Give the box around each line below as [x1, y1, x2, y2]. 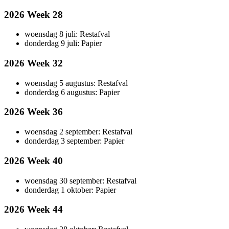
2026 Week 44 [4, 204, 63, 215]
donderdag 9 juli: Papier [25, 39, 102, 48]
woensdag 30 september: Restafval [25, 176, 136, 185]
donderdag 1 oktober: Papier [25, 185, 116, 194]
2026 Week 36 [4, 106, 63, 118]
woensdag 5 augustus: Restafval [25, 78, 128, 87]
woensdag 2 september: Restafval [25, 127, 132, 136]
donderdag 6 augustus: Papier [25, 87, 120, 97]
